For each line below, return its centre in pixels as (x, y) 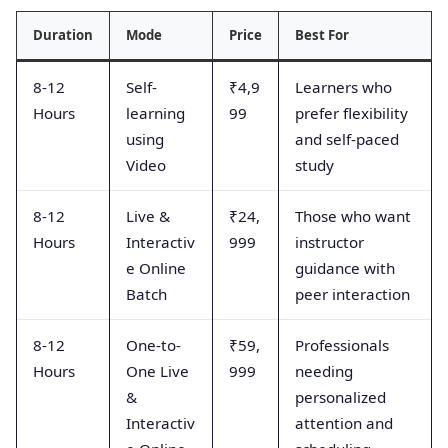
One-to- (153, 344)
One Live (157, 370)
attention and (344, 422)
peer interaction (352, 293)
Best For (322, 34)
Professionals (342, 344)
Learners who (343, 86)
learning (155, 112)
